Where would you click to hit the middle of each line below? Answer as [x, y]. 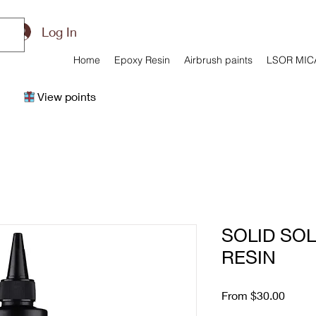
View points [67, 96]
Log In [60, 31]
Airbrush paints [218, 60]
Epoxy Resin [142, 60]
